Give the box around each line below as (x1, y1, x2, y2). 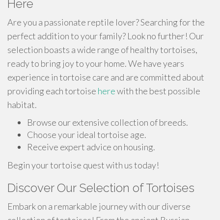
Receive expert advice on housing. (27, 141, 155, 152)
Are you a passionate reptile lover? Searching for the (7, 17, 205, 27)
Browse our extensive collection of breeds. (27, 117, 188, 128)
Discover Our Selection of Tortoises (7, 181, 194, 195)
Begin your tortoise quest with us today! (7, 160, 159, 170)
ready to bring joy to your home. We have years (7, 58, 184, 69)
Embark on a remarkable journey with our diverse (7, 201, 191, 212)
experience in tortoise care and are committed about (7, 72, 204, 82)
